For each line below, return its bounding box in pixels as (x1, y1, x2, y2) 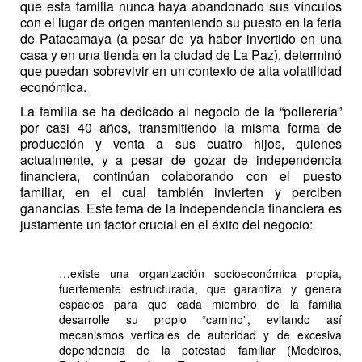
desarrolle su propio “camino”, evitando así (59, 310, 342, 327)
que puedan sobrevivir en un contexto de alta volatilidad (20, 61, 342, 80)
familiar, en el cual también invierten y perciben (20, 183, 342, 202)
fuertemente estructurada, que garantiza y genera (59, 280, 342, 297)
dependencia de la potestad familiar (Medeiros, (59, 341, 342, 358)
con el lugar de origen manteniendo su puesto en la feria (20, 12, 342, 32)
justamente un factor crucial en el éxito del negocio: (20, 215, 313, 234)
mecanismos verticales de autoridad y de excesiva (59, 326, 342, 343)
